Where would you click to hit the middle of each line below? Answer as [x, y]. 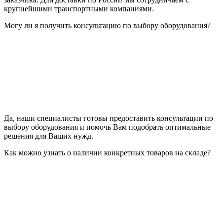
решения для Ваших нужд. [49, 136]
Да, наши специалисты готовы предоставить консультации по [109, 118]
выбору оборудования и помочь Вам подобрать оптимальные [107, 127]
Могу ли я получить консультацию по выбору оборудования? [107, 26]
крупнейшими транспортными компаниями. [79, 9]
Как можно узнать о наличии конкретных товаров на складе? [107, 153]
